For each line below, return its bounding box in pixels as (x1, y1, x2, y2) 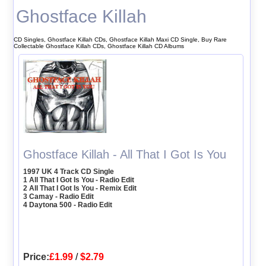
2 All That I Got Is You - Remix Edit (23, 183, 137, 192)
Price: (23, 251, 50, 262)
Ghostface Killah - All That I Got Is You (23, 147, 227, 161)
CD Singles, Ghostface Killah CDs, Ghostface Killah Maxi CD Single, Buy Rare (13, 36, 227, 43)
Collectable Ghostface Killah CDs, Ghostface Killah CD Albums (13, 42, 184, 49)
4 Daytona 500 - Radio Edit (23, 200, 113, 209)
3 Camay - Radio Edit (23, 192, 94, 201)
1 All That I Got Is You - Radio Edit (23, 175, 135, 184)
